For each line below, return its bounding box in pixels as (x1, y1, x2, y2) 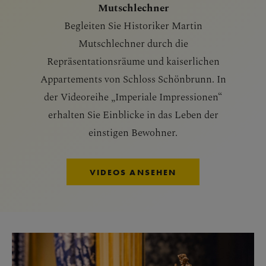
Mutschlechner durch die (78, 36, 188, 49)
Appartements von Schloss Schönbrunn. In (40, 72, 226, 85)
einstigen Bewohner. (88, 125, 178, 138)
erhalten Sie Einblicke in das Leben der (47, 107, 218, 121)
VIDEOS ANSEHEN (89, 167, 177, 178)
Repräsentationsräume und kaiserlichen (46, 54, 220, 67)
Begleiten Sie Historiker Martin (64, 18, 202, 31)
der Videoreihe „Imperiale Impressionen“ (44, 90, 222, 103)
